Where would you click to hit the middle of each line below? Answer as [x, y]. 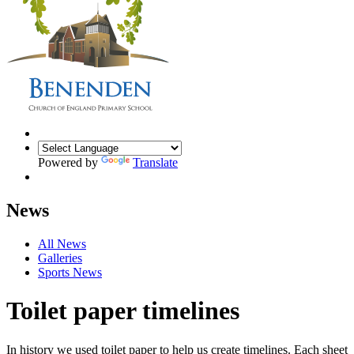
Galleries [60, 258]
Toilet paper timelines [123, 311]
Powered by [70, 162]
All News [62, 243]
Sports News [70, 272]
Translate [155, 162]
